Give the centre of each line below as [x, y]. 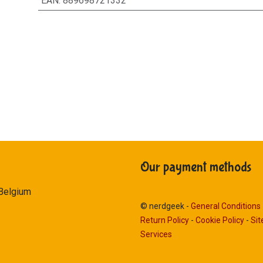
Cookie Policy [220, 220]
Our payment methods [196, 167]
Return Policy [165, 220]
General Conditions [226, 206]
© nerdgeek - [166, 206]
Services [156, 234]
